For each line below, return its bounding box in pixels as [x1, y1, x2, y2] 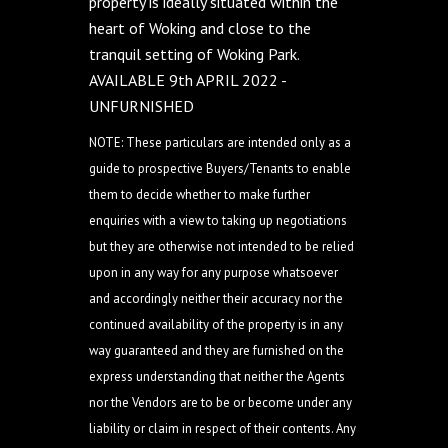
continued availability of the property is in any [89, 316, 343, 333]
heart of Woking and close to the [89, 18, 311, 38]
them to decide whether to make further [89, 186, 310, 203]
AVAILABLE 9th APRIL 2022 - [89, 70, 286, 90]
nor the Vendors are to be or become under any [89, 394, 352, 411]
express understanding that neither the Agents [89, 368, 345, 385]
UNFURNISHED [89, 96, 194, 116]
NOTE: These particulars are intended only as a [89, 134, 351, 151]
